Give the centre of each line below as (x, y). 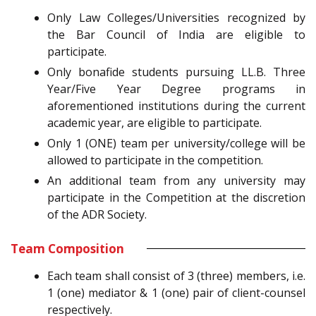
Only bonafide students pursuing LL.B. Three (176, 72)
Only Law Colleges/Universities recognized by (176, 17)
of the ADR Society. (97, 214)
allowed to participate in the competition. (155, 160)
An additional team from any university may (176, 180)
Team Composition (67, 248)
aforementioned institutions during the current (176, 105)
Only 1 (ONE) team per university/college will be (176, 143)
